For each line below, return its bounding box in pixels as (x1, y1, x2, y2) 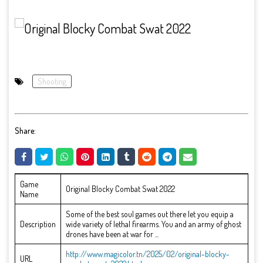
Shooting (38, 76, 66, 86)
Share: (15, 125, 36, 136)
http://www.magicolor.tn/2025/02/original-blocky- (66, 249, 230, 259)
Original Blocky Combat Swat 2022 (66, 184, 175, 194)
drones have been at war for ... (66, 229, 159, 240)
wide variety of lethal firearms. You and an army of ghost (66, 219, 241, 230)
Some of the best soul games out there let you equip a (66, 209, 234, 220)
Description (20, 219, 56, 230)
